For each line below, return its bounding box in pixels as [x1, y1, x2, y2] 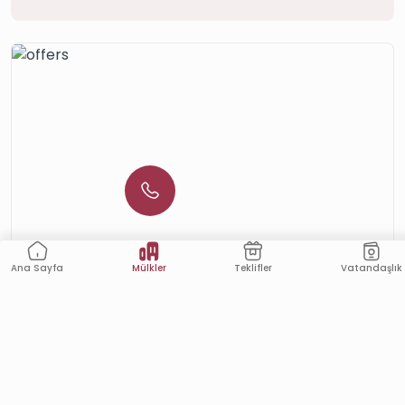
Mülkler [131, 260, 166, 275]
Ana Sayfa [11, 261, 63, 275]
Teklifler [234, 260, 273, 275]
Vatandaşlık [340, 260, 402, 275]
